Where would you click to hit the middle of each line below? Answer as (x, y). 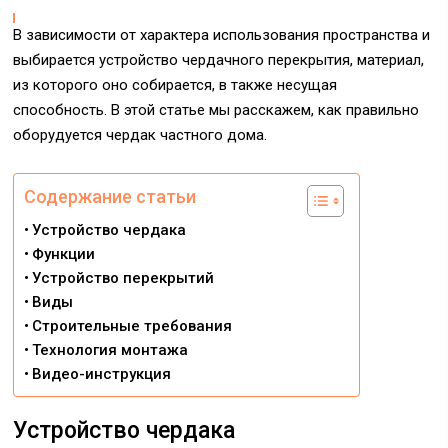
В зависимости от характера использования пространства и (222, 35)
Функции (64, 254)
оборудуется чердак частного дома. (140, 135)
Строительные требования (132, 326)
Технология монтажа (110, 350)
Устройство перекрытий (123, 278)
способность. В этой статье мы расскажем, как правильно (216, 110)
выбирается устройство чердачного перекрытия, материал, (219, 60)
